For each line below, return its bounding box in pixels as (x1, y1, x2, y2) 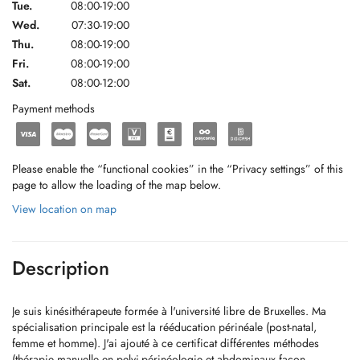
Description (12, 254, 109, 282)
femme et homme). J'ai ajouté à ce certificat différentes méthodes (12, 335, 319, 351)
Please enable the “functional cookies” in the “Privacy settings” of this (12, 161, 343, 177)
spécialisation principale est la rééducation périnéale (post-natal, (12, 319, 317, 335)
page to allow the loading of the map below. (12, 177, 221, 193)
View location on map (12, 201, 117, 217)
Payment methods (12, 100, 95, 117)
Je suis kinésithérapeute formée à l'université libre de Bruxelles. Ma (12, 303, 326, 319)
